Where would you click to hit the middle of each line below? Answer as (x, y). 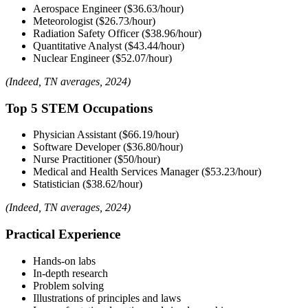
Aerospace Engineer (78, 9)
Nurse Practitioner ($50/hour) (97, 159)
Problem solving (68, 285)
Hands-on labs (64, 261)
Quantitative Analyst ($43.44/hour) (109, 46)
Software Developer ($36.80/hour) (108, 147)
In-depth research (70, 273)
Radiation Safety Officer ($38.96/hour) (119, 34)
